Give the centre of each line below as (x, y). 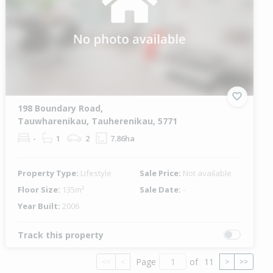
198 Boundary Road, (61, 108)
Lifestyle (96, 173)
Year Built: (40, 206)
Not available (207, 173)
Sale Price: (161, 173)
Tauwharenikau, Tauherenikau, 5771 (98, 121)
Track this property (61, 235)
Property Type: (49, 173)
